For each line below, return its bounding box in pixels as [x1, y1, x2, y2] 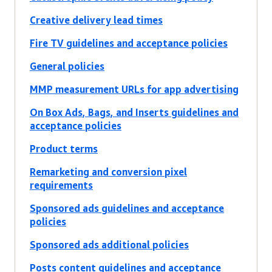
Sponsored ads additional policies [30, 239, 189, 251]
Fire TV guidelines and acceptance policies [30, 37, 228, 50]
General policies [30, 60, 104, 73]
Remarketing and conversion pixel [30, 166, 187, 178]
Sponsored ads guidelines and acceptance [30, 202, 224, 215]
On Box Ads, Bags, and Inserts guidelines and [30, 106, 239, 119]
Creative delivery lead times [30, 14, 163, 27]
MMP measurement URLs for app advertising [30, 83, 239, 96]
